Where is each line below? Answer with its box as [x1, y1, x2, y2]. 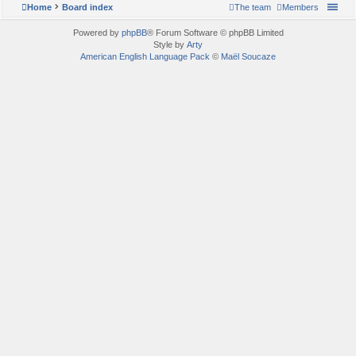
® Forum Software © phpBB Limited [146, 27, 284, 37]
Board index [62, 2, 113, 12]
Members [282, 2, 319, 12]
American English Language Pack [80, 51, 210, 61]
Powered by [72, 27, 122, 37]
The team [234, 2, 271, 12]
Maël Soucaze [221, 51, 276, 61]
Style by [153, 39, 187, 49]
